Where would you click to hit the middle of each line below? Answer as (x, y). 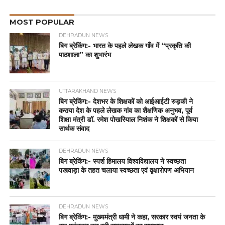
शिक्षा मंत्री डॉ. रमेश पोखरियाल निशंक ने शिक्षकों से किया (129, 120)
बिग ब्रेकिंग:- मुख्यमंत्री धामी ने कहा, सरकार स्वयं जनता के (132, 217)
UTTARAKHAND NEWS (88, 91)
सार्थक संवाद (74, 129)
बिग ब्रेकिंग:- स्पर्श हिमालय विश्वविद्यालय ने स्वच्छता (123, 161)
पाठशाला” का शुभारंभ (85, 55)
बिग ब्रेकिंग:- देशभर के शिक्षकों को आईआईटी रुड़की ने (126, 102)
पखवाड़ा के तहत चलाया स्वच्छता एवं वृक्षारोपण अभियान (127, 171)
